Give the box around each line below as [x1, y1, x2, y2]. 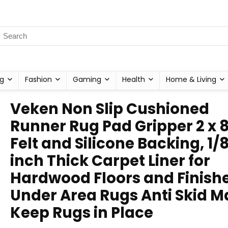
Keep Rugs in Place [10, 203, 153, 223]
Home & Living [166, 74, 216, 84]
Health [122, 74, 145, 84]
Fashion [25, 74, 52, 84]
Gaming [73, 74, 101, 84]
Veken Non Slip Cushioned [10, 99, 209, 119]
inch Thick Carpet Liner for [10, 151, 210, 171]
